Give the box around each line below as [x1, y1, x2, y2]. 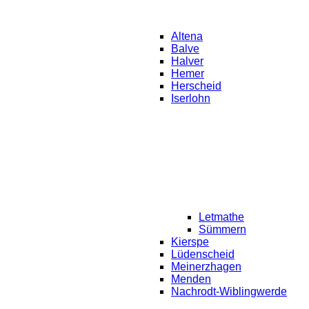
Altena [171, 30, 203, 42]
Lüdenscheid [171, 248, 235, 260]
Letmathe [199, 211, 244, 223]
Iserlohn [171, 92, 210, 104]
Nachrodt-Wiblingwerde [171, 286, 287, 297]
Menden [171, 273, 211, 285]
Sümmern [199, 223, 246, 235]
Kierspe [171, 236, 209, 248]
